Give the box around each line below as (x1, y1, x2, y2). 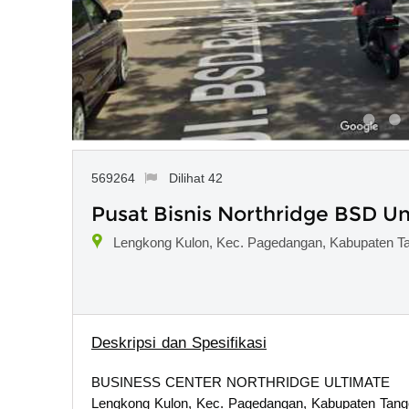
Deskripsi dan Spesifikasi (91, 333, 267, 351)
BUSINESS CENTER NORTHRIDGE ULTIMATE (91, 373, 390, 390)
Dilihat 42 (168, 170, 223, 185)
